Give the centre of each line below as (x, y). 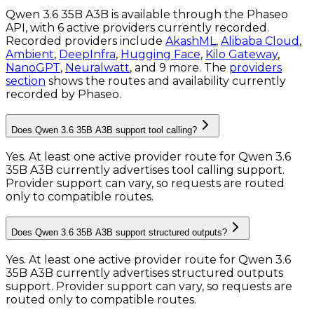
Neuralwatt (97, 67)
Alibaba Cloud (260, 41)
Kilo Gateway (241, 54)
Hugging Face (161, 54)
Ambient (30, 54)
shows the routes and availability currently (167, 81)
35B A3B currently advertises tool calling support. (145, 170)
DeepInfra (87, 54)
